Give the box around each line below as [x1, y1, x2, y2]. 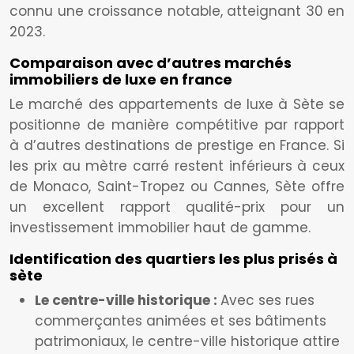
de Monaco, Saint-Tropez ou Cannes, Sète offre [9, 177, 345, 196]
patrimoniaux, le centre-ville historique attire [35, 332, 340, 351]
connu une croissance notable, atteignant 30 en [9, 2, 345, 21]
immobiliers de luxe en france [9, 70, 232, 89]
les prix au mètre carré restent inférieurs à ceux [9, 156, 345, 175]
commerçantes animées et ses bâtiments [35, 311, 326, 330]
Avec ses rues [220, 291, 314, 310]
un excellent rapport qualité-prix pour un [9, 198, 345, 217]
